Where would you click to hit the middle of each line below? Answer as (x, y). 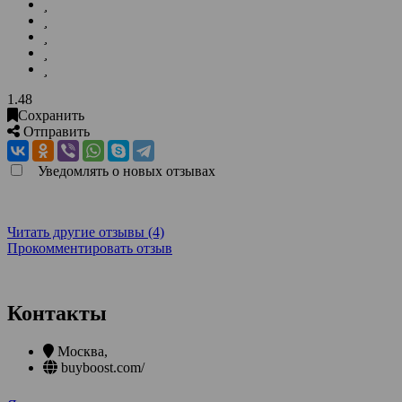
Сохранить (51, 115)
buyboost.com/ (103, 367)
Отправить (57, 131)
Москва (81, 351)
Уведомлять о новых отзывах (127, 170)
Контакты (57, 313)
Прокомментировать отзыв (90, 248)
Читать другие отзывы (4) (86, 232)
